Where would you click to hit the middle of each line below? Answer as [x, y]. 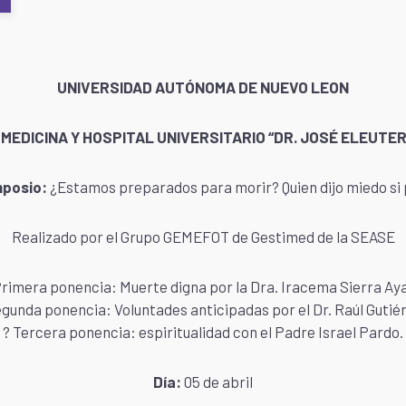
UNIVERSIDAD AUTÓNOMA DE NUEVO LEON [203, 87]
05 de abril [217, 382]
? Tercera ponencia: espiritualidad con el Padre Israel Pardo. [203, 332]
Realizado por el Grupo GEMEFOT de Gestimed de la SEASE [203, 237]
